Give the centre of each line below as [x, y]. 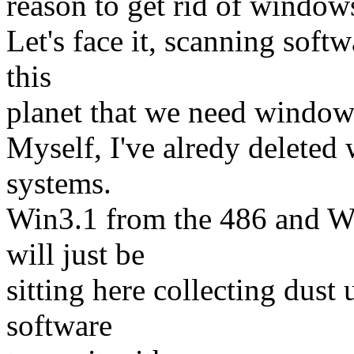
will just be [75, 254]
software [59, 326]
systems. [59, 183]
